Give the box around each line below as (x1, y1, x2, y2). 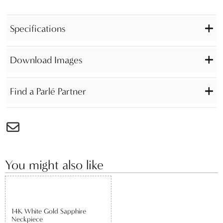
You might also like (5, 157, 104, 173)
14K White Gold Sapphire (11, 207, 86, 216)
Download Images (9, 54, 83, 66)
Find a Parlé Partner (9, 86, 86, 98)
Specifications (9, 23, 66, 35)
